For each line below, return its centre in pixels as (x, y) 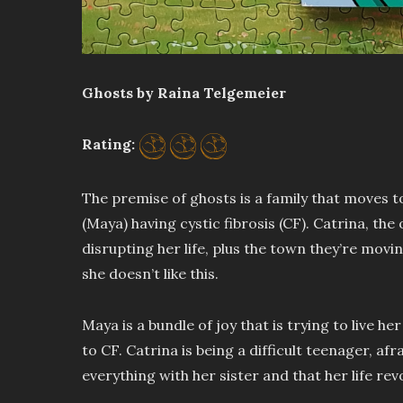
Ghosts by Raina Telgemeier (184, 93)
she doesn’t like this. (150, 274)
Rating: (110, 144)
